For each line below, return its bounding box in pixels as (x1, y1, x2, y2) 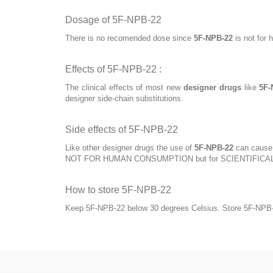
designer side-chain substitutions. (65, 93, 183, 103)
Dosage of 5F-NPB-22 (65, 14, 161, 25)
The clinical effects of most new (65, 82, 183, 92)
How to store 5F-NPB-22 (65, 184, 171, 195)
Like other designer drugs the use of (65, 143, 194, 152)
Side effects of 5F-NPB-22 (65, 124, 178, 135)
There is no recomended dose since (65, 33, 194, 43)
